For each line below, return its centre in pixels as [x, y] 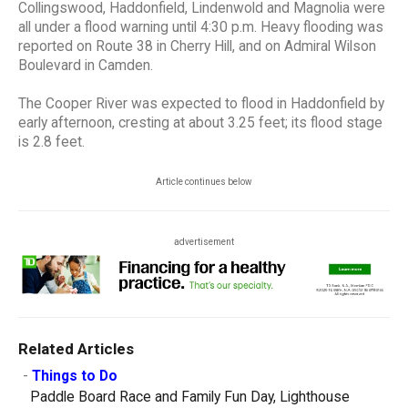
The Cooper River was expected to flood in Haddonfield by [201, 104]
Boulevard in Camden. [86, 66]
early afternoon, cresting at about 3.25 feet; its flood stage [200, 123]
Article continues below [204, 182]
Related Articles [76, 348]
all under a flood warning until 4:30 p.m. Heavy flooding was [201, 28]
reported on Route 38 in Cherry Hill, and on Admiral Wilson [197, 47]
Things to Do [75, 376]
